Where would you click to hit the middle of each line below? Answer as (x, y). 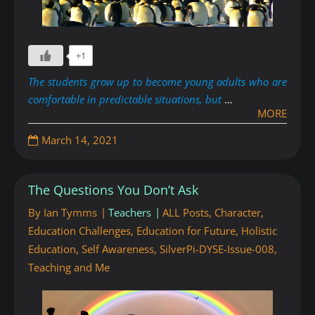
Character (238, 212)
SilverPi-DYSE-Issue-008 (217, 249)
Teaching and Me (69, 267)
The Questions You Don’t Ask (113, 190)
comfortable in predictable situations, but (126, 99)
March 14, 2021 (80, 140)
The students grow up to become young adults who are (157, 82)
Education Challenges (79, 231)
